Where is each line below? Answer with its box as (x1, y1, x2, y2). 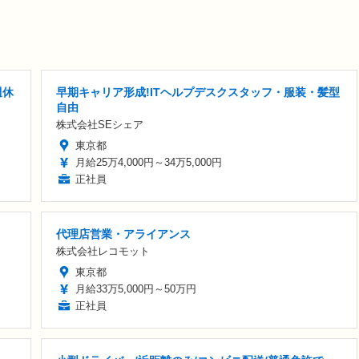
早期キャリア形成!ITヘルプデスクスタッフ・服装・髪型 (56, 85, 340, 99)
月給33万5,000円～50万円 (75, 282, 196, 295)
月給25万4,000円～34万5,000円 (75, 155, 222, 168)
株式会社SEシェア (56, 118, 143, 131)
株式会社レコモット (56, 244, 150, 257)
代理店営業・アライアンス (56, 227, 191, 240)
